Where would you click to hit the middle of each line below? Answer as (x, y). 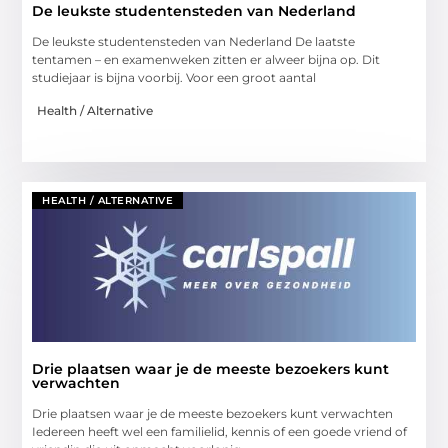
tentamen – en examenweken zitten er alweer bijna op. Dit (206, 60)
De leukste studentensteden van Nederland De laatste (194, 42)
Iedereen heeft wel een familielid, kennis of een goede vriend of (220, 431)
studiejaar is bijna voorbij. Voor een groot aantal (174, 78)
